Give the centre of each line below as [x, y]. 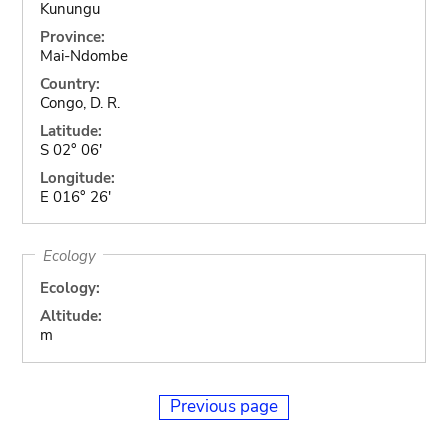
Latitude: [70, 130]
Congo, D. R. [79, 102]
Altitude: [70, 316]
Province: [72, 36]
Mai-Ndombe [83, 55]
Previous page [224, 406]
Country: [69, 83]
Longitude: [77, 177]
